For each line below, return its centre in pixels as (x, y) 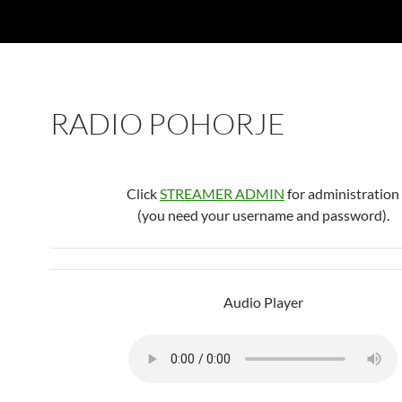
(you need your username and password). (263, 215)
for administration (342, 193)
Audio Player (263, 302)
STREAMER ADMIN (222, 193)
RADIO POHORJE (168, 123)
